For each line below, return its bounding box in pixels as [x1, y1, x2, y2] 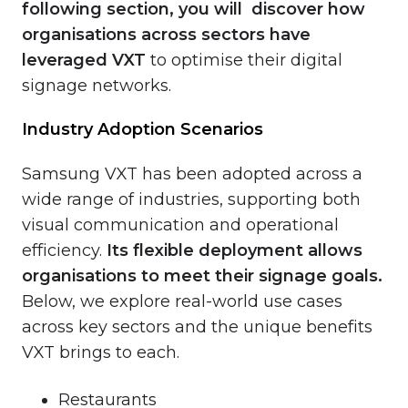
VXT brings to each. [22, 342, 179, 362]
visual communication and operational [22, 214, 339, 235]
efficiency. [22, 240, 107, 260]
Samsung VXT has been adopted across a [22, 163, 362, 184]
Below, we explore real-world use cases [22, 291, 342, 311]
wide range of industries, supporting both [22, 189, 361, 209]
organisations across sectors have [22, 24, 311, 45]
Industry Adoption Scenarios [22, 118, 263, 139]
